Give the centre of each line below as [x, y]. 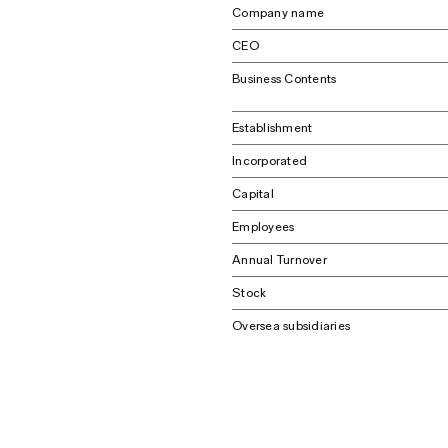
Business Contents [284, 78]
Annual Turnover [279, 259]
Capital [253, 193]
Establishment [272, 127]
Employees [263, 226]
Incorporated [270, 160]
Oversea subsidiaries [291, 325]
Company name [278, 12]
